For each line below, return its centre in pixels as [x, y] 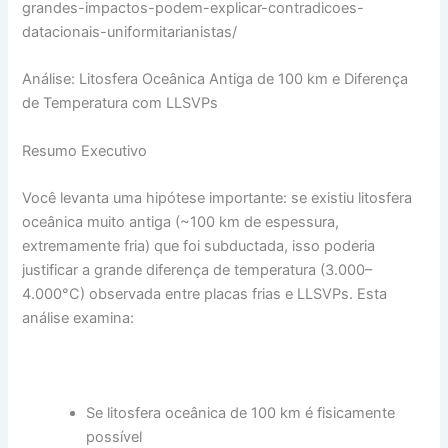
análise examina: [78, 317]
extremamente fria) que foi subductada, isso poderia [199, 245]
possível [114, 436]
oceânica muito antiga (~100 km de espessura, [181, 221]
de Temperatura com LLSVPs [120, 103]
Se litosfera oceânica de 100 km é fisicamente [241, 412]
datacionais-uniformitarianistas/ [130, 31]
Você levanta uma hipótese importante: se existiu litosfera [217, 197]
